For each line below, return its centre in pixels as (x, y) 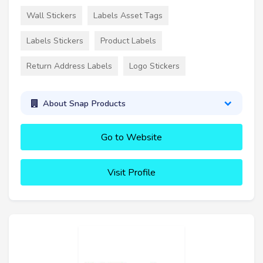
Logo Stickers (154, 66)
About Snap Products (84, 103)
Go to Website (131, 138)
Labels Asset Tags (128, 16)
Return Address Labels (69, 66)
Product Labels (128, 41)
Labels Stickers (55, 41)
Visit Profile (131, 173)
